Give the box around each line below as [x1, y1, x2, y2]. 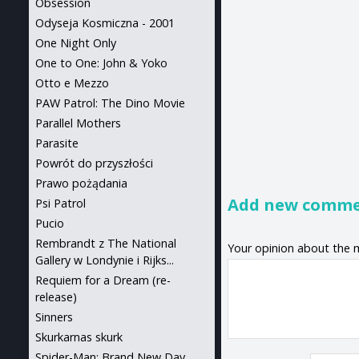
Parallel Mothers [35, 115, 121, 131]
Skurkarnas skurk [35, 329, 123, 345]
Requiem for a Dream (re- [35, 272, 171, 288]
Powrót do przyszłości [35, 155, 153, 171]
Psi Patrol [35, 196, 86, 211]
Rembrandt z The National [35, 236, 176, 251]
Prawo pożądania [35, 175, 127, 191]
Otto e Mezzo [35, 75, 109, 91]
